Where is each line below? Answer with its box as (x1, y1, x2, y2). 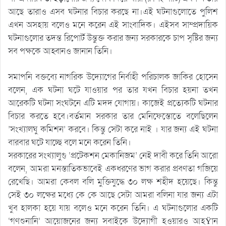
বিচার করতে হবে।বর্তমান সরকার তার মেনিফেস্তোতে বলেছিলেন (8, 110, 218, 122)
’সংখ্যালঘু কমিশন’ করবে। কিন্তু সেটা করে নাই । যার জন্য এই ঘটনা (8, 123, 218, 135)
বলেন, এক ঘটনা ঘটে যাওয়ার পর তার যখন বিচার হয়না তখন (8, 84, 218, 96)
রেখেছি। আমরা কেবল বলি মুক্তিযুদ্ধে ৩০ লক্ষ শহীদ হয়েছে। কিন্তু (8, 176, 218, 188)
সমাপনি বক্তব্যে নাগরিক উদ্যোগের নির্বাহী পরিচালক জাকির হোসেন (8, 71, 218, 83)
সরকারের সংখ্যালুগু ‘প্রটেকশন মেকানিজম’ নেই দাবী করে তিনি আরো (8, 149, 218, 161)
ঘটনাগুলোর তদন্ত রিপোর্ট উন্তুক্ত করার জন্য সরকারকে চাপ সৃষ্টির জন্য (8, 32, 218, 44)
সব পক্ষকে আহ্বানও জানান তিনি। (8, 45, 112, 57)
